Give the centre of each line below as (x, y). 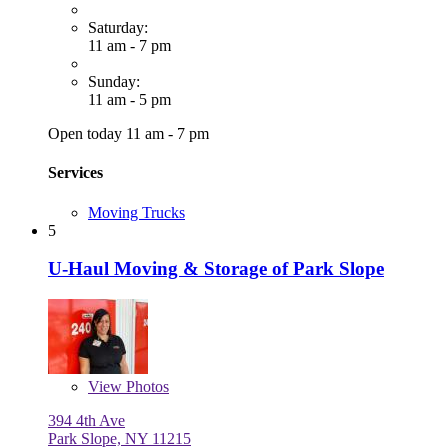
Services (75, 173)
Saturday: (118, 28)
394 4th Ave (86, 421)
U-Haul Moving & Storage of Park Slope (216, 269)
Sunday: (114, 82)
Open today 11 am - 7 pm (128, 134)
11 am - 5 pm (129, 100)
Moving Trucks (136, 212)
